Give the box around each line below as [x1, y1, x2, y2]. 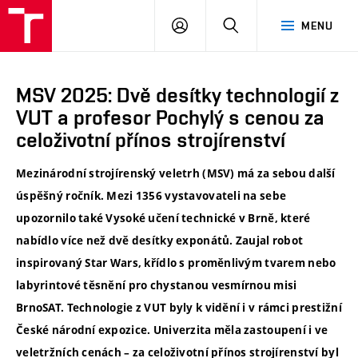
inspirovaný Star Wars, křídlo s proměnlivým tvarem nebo [16, 256, 336, 271]
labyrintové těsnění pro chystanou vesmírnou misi [16, 278, 297, 293]
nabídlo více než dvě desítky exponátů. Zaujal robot [16, 233, 304, 249]
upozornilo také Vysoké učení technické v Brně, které [16, 211, 311, 226]
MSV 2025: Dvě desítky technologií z [16, 83, 339, 107]
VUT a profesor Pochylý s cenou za [16, 105, 324, 129]
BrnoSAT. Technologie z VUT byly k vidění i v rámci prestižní [16, 300, 342, 316]
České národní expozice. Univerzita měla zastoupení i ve [16, 323, 328, 338]
